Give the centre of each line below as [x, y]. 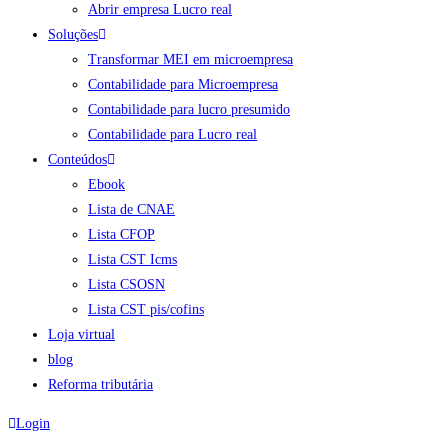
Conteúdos [77, 159]
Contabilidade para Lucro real [172, 134]
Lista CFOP [121, 234]
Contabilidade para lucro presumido [189, 109]
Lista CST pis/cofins [146, 309]
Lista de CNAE [131, 209]
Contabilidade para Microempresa [183, 84]
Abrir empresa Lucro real [160, 9]
